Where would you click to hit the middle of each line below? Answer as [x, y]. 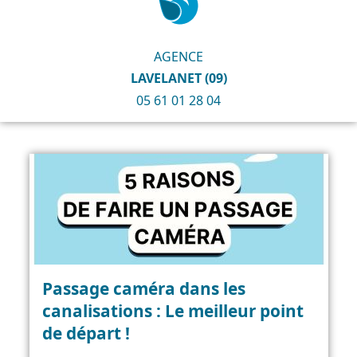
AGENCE [178, 57]
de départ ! [86, 333]
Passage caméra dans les [143, 288]
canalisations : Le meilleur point [173, 310]
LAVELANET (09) [178, 78]
